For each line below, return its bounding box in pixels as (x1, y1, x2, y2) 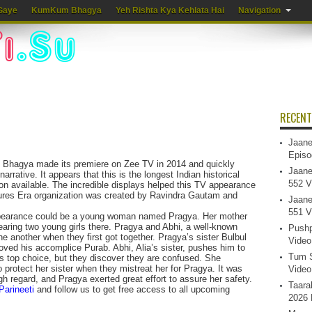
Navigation (237, 6, 281, 15)
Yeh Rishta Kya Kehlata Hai (115, 6, 224, 15)
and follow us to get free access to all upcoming (36, 284, 230, 295)
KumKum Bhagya (31, 6, 102, 15)
